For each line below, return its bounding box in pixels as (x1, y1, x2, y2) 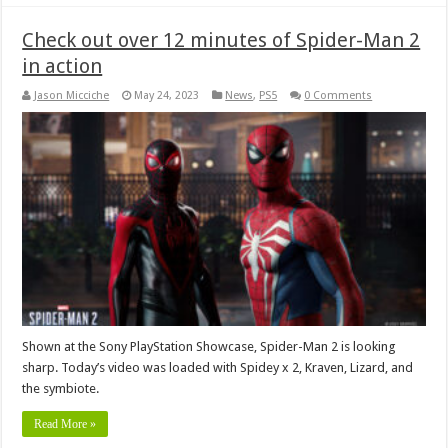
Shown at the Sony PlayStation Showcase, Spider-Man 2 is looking (22, 339, 397, 355)
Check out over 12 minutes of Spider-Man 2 (22, 27, 421, 52)
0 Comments (304, 88, 373, 102)
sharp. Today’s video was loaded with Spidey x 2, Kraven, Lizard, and (22, 360, 414, 376)
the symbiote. (22, 381, 100, 397)
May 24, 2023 (134, 88, 200, 102)
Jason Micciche (34, 88, 110, 102)
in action (22, 53, 103, 78)
